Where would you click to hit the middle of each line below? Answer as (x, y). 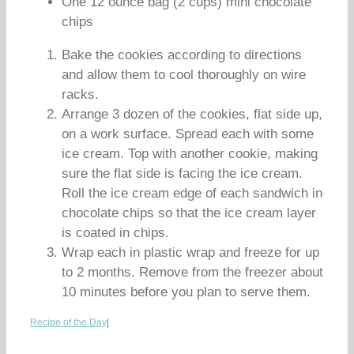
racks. (80, 94)
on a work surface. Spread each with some (188, 134)
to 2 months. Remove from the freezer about (192, 272)
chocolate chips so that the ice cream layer (189, 213)
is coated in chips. (115, 233)
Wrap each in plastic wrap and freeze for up (190, 252)
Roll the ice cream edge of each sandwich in (192, 193)
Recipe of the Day (68, 322)
